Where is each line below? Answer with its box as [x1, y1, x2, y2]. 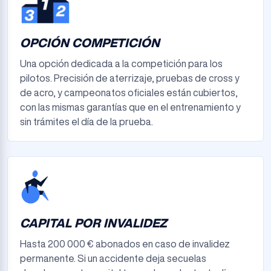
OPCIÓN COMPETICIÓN [20, 36, 160, 49]
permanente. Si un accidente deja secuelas [20, 253, 206, 263]
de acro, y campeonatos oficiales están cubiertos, [20, 88, 238, 97]
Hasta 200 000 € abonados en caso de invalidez [20, 239, 230, 249]
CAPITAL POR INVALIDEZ [20, 217, 167, 229]
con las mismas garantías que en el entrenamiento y [20, 102, 241, 112]
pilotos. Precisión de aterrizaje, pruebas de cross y [20, 73, 240, 83]
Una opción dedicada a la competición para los [20, 59, 223, 68]
